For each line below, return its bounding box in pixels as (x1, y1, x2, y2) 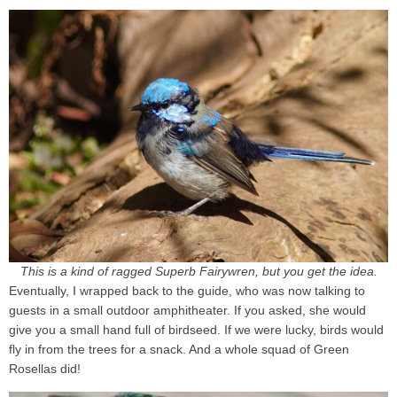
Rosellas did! (9, 362, 81, 377)
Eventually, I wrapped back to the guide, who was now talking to (9, 284, 365, 299)
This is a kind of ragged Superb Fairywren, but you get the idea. (19, 265, 378, 279)
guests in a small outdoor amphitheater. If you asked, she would (9, 304, 366, 318)
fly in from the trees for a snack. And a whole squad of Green (9, 343, 349, 357)
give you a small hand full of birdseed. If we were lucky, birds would (9, 323, 384, 338)
